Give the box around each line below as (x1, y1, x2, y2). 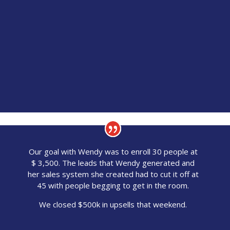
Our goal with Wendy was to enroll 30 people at (28, 146, 198, 157)
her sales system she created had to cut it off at (27, 169, 199, 180)
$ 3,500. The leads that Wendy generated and (31, 158, 195, 168)
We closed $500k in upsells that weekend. (39, 199, 187, 210)
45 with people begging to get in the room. (37, 180, 189, 191)
